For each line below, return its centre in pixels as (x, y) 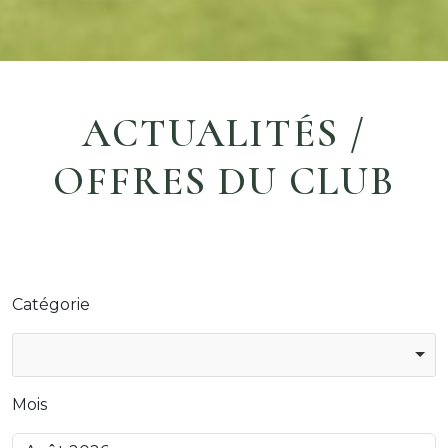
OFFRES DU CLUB (224, 180)
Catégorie (51, 304)
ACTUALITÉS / (224, 132)
